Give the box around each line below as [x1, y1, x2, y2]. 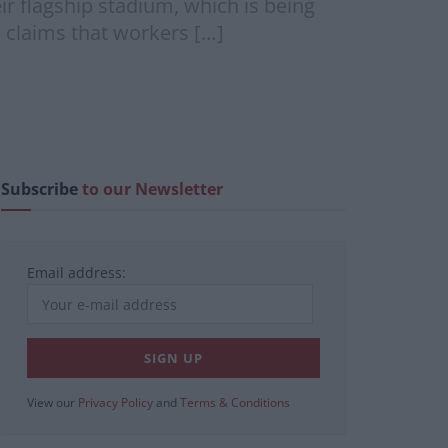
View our [27, 394, 78, 412]
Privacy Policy [78, 394, 153, 412]
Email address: [27, 263, 126, 283]
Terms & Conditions [180, 394, 290, 412]
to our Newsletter [82, 178, 223, 201]
